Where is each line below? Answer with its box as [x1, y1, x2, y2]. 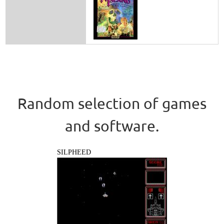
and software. [65, 117, 159, 135]
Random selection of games [17, 94, 206, 112]
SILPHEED [57, 148, 91, 156]
